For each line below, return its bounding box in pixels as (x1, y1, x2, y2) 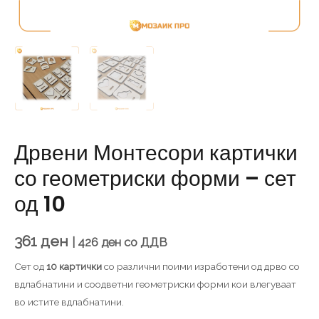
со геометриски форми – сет (14, 163, 296, 194)
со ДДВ (121, 235, 167, 249)
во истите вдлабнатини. (14, 296, 124, 308)
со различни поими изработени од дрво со (102, 261, 300, 273)
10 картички (46, 261, 102, 273)
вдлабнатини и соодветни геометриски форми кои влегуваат (14, 278, 296, 291)
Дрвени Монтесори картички (14, 137, 298, 168)
